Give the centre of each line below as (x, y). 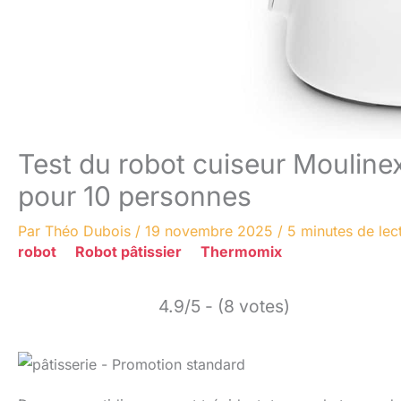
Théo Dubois (90, 231)
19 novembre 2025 (211, 231)
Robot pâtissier (128, 252)
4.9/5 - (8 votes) (224, 306)
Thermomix (241, 252)
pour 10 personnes (135, 196)
